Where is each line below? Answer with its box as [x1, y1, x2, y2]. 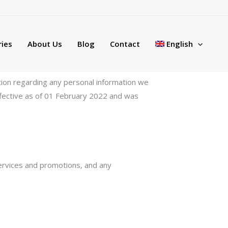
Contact [109, 38, 140, 49]
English [166, 38, 193, 49]
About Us [27, 38, 62, 49]
